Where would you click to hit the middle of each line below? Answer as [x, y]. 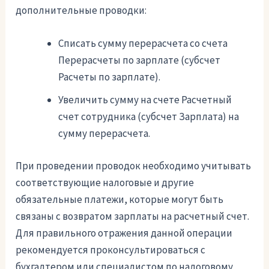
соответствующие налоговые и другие [105, 182]
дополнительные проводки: [81, 10]
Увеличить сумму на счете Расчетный [145, 100]
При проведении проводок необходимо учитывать [134, 165]
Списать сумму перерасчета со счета [143, 44]
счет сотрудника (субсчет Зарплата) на [149, 117]
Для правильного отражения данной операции [124, 233]
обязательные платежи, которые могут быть [120, 199]
